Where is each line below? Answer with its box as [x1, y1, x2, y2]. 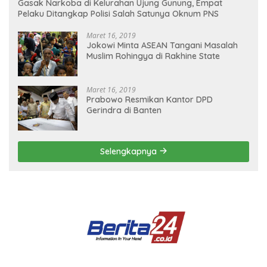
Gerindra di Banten [86, 104, 162, 116]
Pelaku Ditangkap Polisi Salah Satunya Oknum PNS [18, 8, 219, 19]
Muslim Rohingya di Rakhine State [86, 50, 220, 61]
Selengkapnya [100, 145, 159, 157]
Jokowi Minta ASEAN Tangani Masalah [86, 39, 238, 51]
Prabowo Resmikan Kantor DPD [86, 94, 213, 105]
